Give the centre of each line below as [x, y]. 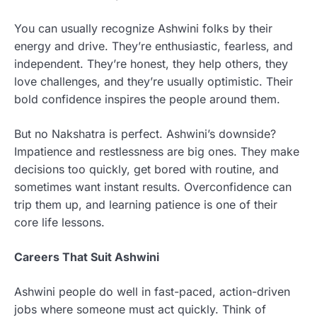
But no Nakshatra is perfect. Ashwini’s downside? [145, 133]
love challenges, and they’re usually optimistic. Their [154, 81]
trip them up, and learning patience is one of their [146, 204]
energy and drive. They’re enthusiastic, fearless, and [154, 46]
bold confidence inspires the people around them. [147, 99]
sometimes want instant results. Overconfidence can [153, 186]
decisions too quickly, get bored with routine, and [146, 169]
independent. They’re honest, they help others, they [151, 63]
